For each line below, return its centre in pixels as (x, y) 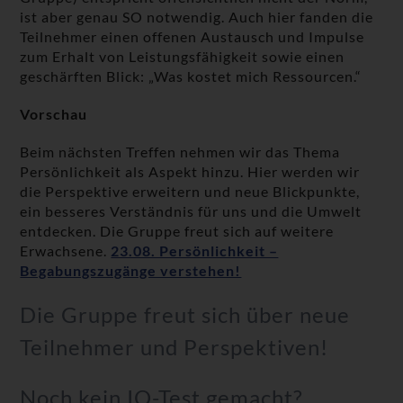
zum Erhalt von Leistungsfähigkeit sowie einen (183, 57)
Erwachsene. (66, 251)
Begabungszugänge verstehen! (131, 271)
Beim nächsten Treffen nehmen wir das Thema (180, 152)
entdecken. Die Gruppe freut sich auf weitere (177, 231)
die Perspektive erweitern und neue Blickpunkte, (190, 192)
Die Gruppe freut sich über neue (185, 315)
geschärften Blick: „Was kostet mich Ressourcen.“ (191, 76)
